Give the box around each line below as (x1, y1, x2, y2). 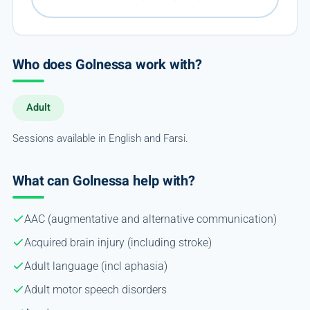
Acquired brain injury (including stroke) (24, 235, 212, 249)
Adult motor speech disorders (24, 282, 167, 296)
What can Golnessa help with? (12, 170, 196, 191)
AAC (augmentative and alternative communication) (24, 212, 277, 226)
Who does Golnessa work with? (12, 54, 203, 75)
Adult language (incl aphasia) (24, 259, 167, 273)
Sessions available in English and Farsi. (12, 131, 188, 145)
